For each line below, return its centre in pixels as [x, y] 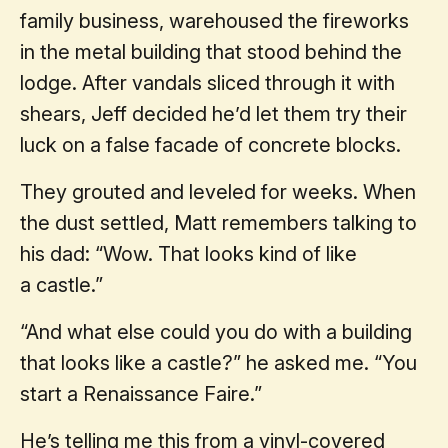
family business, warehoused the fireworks [214, 20]
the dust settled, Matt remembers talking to [218, 222]
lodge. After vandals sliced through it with [207, 82]
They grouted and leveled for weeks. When [218, 191]
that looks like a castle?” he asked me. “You [218, 362]
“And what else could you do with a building [216, 331]
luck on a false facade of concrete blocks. [210, 144]
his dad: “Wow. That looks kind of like [188, 253]
